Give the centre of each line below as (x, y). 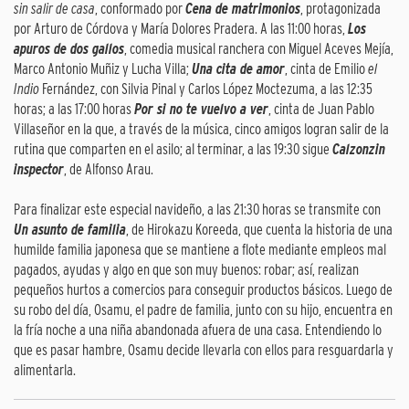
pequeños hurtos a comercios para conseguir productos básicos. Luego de (203, 290)
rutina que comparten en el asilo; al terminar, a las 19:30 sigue (173, 150)
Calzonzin (359, 150)
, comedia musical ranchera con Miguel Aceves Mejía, (259, 49)
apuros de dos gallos (69, 49)
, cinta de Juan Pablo (321, 110)
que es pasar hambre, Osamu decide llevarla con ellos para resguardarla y (204, 351)
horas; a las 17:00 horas (74, 110)
